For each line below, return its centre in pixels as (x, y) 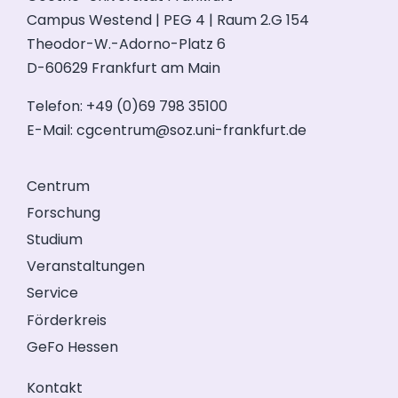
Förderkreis (67, 320)
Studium (55, 240)
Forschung (64, 212)
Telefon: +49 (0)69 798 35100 (127, 107)
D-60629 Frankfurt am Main (123, 68)
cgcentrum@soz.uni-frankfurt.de (191, 131)
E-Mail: (52, 131)
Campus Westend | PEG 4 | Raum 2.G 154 (168, 20)
